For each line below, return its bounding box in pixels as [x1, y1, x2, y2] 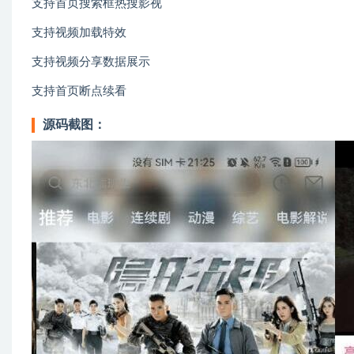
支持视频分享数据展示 [32, 56, 150, 68]
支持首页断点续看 [32, 85, 126, 97]
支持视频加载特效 [32, 27, 126, 39]
